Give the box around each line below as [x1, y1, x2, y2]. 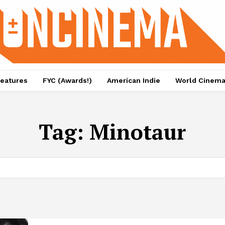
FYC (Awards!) [42, 76, 92, 85]
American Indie [106, 76, 160, 85]
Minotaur [89, 118, 186, 146]
